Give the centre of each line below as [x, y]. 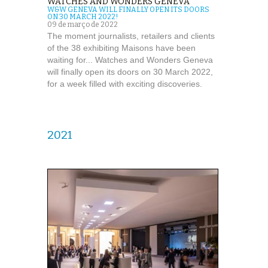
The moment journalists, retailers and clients [131, 36]
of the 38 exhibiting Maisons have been [121, 48]
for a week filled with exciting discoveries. [125, 83]
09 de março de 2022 [83, 24]
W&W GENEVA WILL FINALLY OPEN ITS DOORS [128, 9]
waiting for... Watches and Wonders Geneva [130, 60]
